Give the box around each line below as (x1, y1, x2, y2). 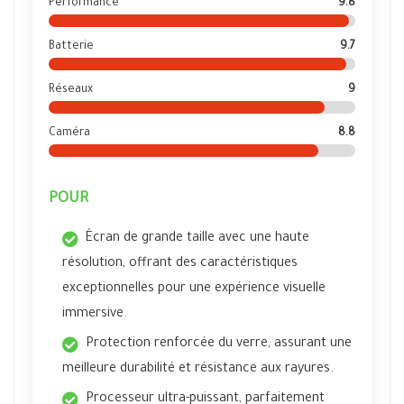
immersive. (62, 308, 127, 322)
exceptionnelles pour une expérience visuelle (62, 282, 326, 297)
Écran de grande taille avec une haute (86, 232, 309, 246)
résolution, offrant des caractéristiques (62, 257, 298, 271)
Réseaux (49, 84, 93, 96)
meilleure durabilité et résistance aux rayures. (62, 363, 334, 377)
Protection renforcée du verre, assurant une (86, 337, 352, 352)
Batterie (49, 41, 94, 53)
